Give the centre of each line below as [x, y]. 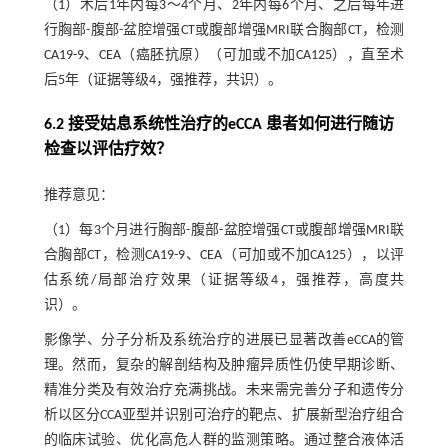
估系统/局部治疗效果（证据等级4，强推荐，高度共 [224, 280]
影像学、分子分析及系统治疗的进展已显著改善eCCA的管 [224, 340]
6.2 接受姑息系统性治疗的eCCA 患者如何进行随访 [218, 124]
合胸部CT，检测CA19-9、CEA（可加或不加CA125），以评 [224, 255]
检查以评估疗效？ [107, 149]
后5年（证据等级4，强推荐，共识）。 [162, 80]
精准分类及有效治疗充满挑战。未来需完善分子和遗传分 [224, 390]
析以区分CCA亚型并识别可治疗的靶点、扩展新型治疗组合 [224, 415]
